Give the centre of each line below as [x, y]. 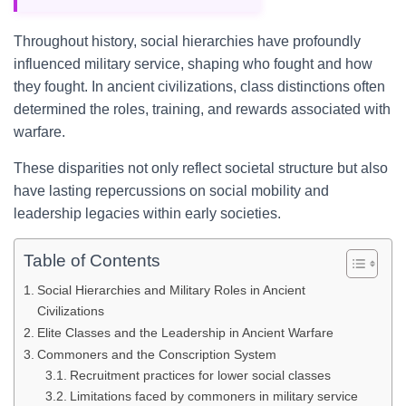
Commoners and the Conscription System [156, 354]
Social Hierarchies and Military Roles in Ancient [171, 290]
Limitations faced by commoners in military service [213, 396]
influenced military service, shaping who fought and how [193, 64]
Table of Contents [92, 261]
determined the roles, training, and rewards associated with [202, 109]
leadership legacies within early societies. [147, 213]
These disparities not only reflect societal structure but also [201, 168]
